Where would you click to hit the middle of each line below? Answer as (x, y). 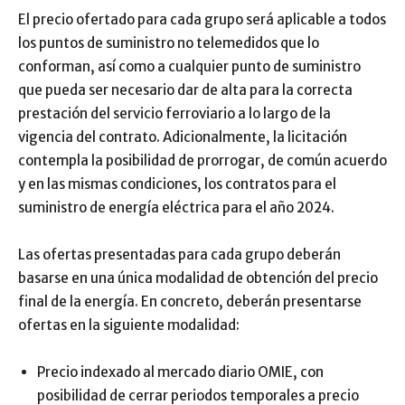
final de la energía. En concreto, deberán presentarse (190, 301)
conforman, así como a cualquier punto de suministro (189, 66)
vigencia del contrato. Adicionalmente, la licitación (183, 137)
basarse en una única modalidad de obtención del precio (198, 278)
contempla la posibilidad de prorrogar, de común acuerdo (202, 160)
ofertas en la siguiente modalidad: (129, 325)
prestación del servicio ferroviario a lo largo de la (174, 113)
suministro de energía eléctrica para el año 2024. (176, 207)
